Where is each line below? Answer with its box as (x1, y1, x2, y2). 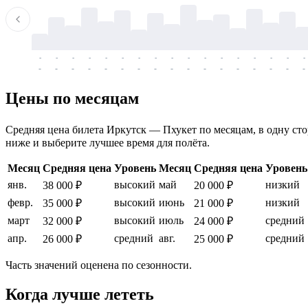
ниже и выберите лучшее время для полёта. (5, 137, 210, 149)
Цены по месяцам (5, 89, 139, 108)
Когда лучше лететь (5, 285, 154, 304)
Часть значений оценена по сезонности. (5, 259, 192, 272)
